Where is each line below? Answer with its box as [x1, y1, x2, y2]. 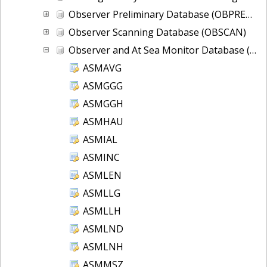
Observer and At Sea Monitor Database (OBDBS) [69, 43, 250, 57]
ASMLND [83, 222, 123, 235]
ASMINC [83, 150, 120, 164]
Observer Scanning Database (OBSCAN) [69, 25, 246, 39]
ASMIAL [83, 132, 117, 146]
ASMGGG [83, 79, 123, 92]
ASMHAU [83, 114, 123, 128]
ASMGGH [83, 97, 123, 110]
